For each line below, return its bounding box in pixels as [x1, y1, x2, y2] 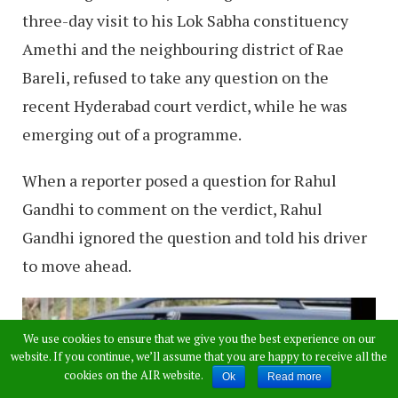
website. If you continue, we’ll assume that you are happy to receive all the [11, 348, 387, 364]
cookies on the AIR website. [63, 367, 203, 384]
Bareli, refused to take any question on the [22, 66, 329, 88]
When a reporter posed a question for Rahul [22, 169, 337, 191]
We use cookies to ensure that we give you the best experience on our [22, 330, 376, 346]
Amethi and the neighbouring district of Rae [22, 37, 344, 60]
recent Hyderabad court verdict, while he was [22, 94, 347, 116]
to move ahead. [22, 254, 131, 276]
